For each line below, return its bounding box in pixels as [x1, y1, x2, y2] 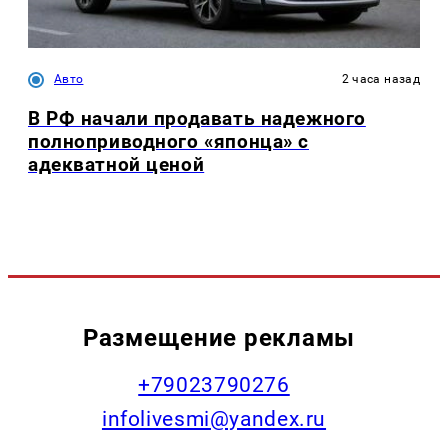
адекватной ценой [28, 153, 205, 177]
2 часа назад [341, 72, 420, 87]
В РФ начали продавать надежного [28, 107, 366, 131]
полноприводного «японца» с [28, 130, 309, 154]
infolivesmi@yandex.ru [101, 406, 327, 431]
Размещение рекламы [82, 322, 356, 352]
